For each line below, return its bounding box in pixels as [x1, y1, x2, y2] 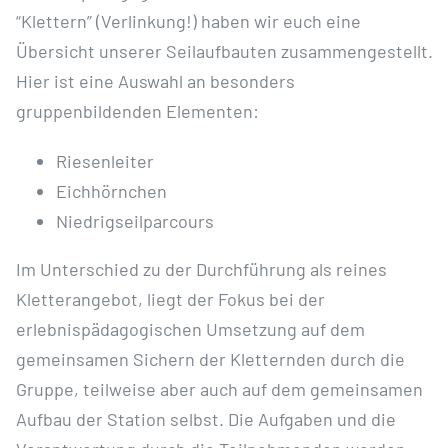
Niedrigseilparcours [55, 209, 214, 232]
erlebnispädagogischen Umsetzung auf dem [15, 317, 365, 340]
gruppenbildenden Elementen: [15, 99, 259, 122]
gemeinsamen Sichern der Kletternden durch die [15, 347, 405, 370]
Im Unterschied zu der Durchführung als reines [15, 257, 387, 280]
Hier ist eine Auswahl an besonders [15, 69, 295, 92]
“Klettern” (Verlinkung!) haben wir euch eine [15, 9, 361, 32]
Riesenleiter [55, 149, 154, 172]
